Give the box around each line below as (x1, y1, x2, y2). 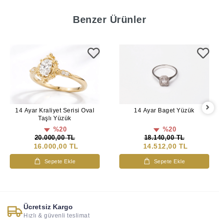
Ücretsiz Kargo (23, 203, 73, 211)
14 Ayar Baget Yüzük (134, 107, 195, 114)
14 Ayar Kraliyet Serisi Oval (15, 107, 94, 114)
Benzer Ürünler (73, 14, 146, 25)
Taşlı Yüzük (38, 115, 71, 122)
